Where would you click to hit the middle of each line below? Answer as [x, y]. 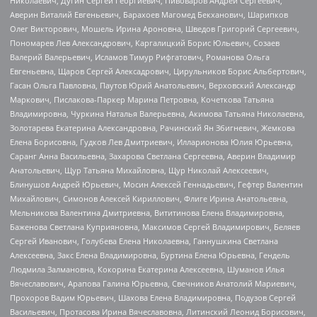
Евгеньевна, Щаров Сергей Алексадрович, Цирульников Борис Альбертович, [158, 71]
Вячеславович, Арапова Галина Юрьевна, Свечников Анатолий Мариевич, [153, 283]
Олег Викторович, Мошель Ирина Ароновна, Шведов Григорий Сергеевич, [155, 28]
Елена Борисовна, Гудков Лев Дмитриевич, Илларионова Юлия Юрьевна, [151, 142]
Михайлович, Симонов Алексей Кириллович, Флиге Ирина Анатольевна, [149, 198]
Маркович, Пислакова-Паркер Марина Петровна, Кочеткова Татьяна [142, 99]
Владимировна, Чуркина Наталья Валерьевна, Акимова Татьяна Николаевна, [157, 113]
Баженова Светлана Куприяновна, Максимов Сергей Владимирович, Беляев [155, 226]
